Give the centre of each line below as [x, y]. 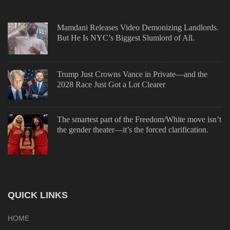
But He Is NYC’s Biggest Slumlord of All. [126, 37]
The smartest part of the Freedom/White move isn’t [139, 119]
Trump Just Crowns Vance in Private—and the [132, 74]
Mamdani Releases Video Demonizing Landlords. [138, 27]
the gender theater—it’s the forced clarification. [133, 129]
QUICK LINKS [38, 195]
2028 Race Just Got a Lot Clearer [111, 84]
